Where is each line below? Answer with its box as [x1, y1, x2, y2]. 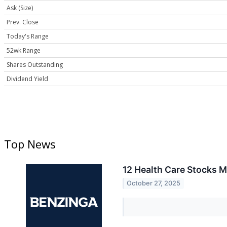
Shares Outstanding [7, 60, 63, 69]
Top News [4, 136, 56, 152]
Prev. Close [7, 18, 39, 27]
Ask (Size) [7, 4, 33, 13]
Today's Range [7, 32, 49, 41]
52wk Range [7, 46, 41, 55]
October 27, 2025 [127, 179, 181, 187]
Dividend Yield [7, 74, 48, 84]
